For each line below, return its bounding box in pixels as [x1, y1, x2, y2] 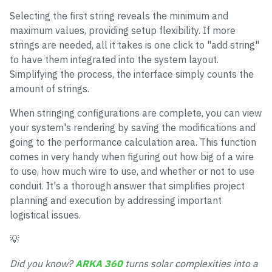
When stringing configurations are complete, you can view [10, 107, 262, 120]
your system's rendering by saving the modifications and [10, 121, 256, 134]
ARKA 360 [75, 257, 123, 270]
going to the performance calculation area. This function [10, 136, 256, 149]
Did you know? [10, 257, 75, 270]
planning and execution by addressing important [10, 194, 222, 207]
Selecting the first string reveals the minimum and [10, 10, 228, 22]
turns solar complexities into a [123, 257, 258, 270]
